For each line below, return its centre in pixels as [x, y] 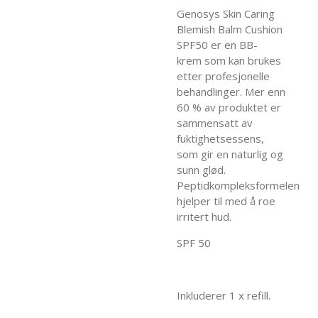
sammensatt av [215, 122]
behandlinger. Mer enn [231, 91]
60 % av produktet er [229, 107]
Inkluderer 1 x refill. [224, 295]
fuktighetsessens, [220, 138]
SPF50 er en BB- [217, 44]
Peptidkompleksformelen [238, 185]
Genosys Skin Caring [226, 13]
